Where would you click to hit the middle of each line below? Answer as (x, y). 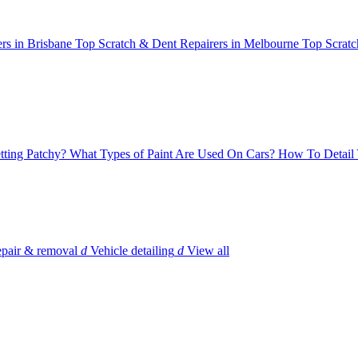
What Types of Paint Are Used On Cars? (172, 154)
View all (208, 251)
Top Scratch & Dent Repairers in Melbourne (187, 43)
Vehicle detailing (132, 251)
